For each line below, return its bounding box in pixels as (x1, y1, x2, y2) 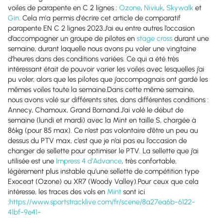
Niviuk (144, 3, 163, 12)
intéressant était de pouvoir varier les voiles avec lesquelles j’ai (8, 65, 204, 73)
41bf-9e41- (8, 208, 41, 217)
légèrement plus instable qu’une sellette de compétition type (8, 167, 199, 176)
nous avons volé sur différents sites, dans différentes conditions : (8, 95, 209, 104)
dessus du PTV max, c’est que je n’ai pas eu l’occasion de (8, 136, 187, 145)
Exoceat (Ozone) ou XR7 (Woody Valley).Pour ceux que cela (8, 177, 199, 186)
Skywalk (166, 3, 193, 12)
